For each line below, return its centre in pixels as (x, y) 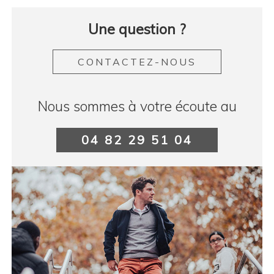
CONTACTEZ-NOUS (137, 61)
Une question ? (137, 29)
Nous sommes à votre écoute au (137, 106)
